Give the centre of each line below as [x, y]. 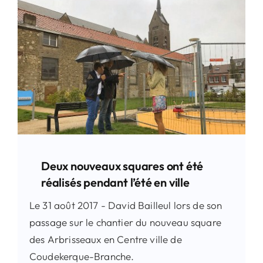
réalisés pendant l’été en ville [115, 182]
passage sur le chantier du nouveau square [125, 222]
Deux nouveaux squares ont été [122, 166]
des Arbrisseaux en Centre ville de [105, 239]
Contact [32, 31]
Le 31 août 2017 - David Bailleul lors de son [126, 205]
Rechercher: [40, 64]
